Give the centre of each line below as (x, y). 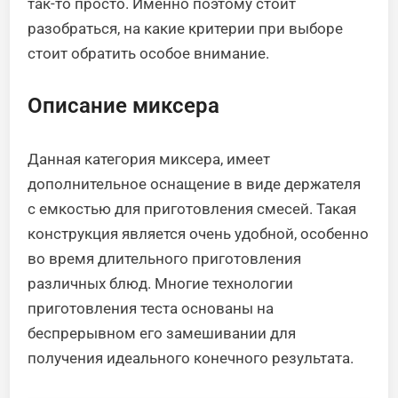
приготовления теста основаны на (151, 308)
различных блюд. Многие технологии (161, 283)
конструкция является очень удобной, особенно (199, 234)
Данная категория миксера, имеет (149, 159)
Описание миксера (124, 106)
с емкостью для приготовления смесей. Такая (192, 209)
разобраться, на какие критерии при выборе (186, 28)
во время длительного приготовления (165, 259)
